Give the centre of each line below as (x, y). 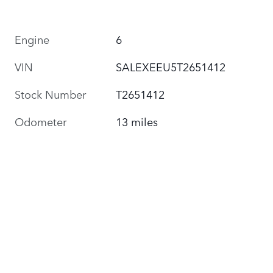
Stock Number (50, 94)
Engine (32, 39)
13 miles (137, 121)
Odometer (41, 121)
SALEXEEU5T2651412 (171, 66)
